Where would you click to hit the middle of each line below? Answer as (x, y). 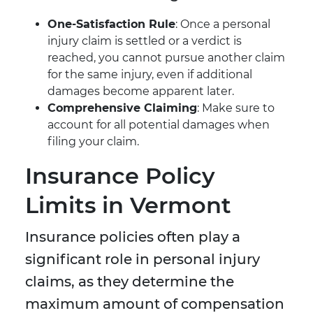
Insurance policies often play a (133, 237)
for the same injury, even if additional (150, 75)
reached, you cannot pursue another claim (166, 58)
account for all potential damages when (159, 125)
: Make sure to (236, 108)
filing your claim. (93, 142)
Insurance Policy (120, 176)
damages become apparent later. (141, 92)
